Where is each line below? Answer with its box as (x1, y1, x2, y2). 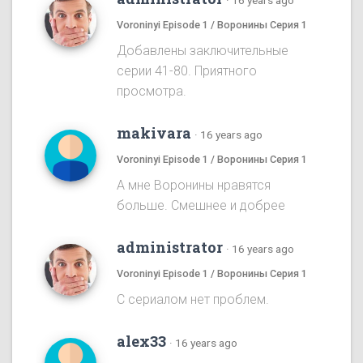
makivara (117, 123, 191, 143)
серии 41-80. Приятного (117, 63, 257, 79)
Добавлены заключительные (117, 43, 288, 59)
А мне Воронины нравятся (117, 177, 271, 194)
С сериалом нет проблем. (117, 292, 269, 308)
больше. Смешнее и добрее (117, 198, 285, 214)
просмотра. (117, 83, 186, 100)
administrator (117, 237, 223, 258)
